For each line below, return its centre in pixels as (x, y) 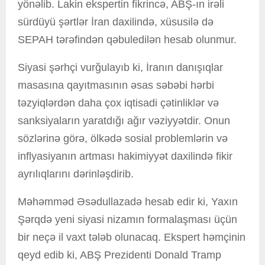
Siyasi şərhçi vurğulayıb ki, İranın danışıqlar (120, 67)
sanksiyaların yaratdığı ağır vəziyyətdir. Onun (124, 120)
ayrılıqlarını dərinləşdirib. (76, 174)
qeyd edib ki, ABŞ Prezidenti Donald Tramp (119, 255)
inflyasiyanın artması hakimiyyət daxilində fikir (125, 156)
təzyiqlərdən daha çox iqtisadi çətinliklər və (118, 103)
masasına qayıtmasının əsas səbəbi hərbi (116, 85)
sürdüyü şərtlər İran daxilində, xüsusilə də (116, 22)
